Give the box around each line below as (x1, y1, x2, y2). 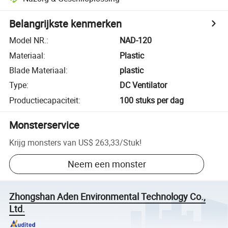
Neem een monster (67, 158, 146, 170)
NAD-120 (120, 35, 152, 46)
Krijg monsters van (9, 136, 77, 148)
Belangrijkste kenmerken (9, 17, 122, 31)
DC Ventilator (120, 79, 167, 91)
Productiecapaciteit (9, 94, 79, 106)
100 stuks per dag (120, 94, 184, 106)
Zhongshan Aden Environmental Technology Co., (9, 190, 206, 203)
